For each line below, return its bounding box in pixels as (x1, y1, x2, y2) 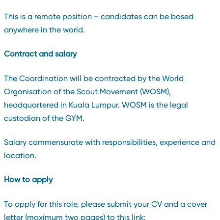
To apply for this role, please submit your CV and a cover (3, 199, 207, 209)
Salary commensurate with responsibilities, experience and (3, 137, 216, 147)
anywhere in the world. (3, 25, 87, 34)
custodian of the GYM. (3, 113, 84, 123)
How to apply (3, 175, 53, 185)
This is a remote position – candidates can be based (3, 11, 193, 21)
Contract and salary (3, 49, 77, 59)
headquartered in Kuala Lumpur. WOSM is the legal (3, 100, 188, 110)
